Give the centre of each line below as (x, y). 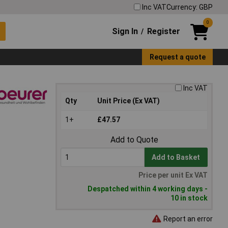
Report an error (187, 219)
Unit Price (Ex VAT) (129, 101)
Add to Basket (176, 158)
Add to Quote (134, 140)
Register (163, 31)
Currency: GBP (190, 7)
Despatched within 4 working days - (148, 189)
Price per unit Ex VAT (173, 175)
